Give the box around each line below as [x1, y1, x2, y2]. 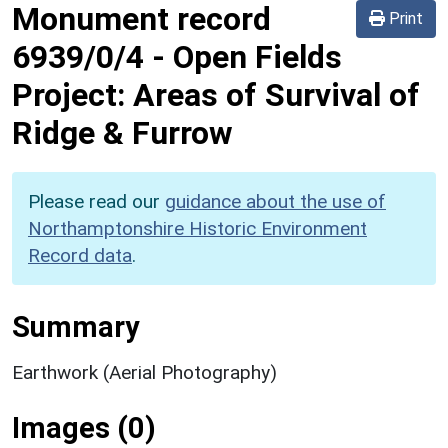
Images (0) [12, 410, 156, 445]
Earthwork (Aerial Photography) [12, 360, 277, 384]
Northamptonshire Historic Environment [28, 216, 367, 240]
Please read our [28, 189, 165, 213]
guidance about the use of [165, 189, 386, 213]
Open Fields [173, 37, 342, 76]
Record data [28, 243, 132, 267]
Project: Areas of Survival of [12, 75, 420, 114]
